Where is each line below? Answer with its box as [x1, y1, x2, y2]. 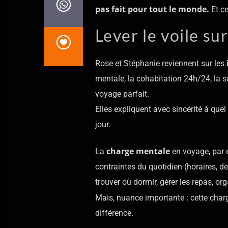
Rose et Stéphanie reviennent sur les [95, 58, 226, 68]
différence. [95, 208, 133, 218]
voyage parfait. [95, 89, 149, 99]
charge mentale [106, 146, 170, 157]
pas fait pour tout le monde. [95, 4, 209, 15]
